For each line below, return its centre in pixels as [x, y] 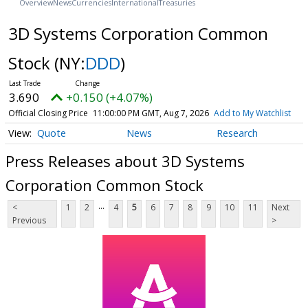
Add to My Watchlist [252, 113]
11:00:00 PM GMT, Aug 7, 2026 [151, 113]
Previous [29, 221]
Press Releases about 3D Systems [125, 161]
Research [237, 133]
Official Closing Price [48, 113]
